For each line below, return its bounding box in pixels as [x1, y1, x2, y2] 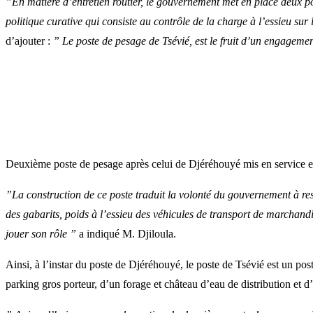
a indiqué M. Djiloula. [76, 228, 176, 240]
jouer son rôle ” [6, 228, 76, 240]
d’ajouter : [6, 35, 53, 48]
